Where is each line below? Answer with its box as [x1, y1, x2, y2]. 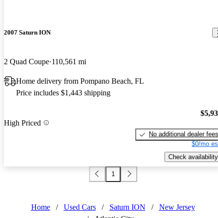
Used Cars [63, 202, 96, 211]
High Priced [4, 118, 41, 127]
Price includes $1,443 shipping [16, 88, 110, 97]
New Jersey [159, 202, 195, 211]
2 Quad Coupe [4, 57, 49, 66]
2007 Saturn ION [4, 29, 51, 36]
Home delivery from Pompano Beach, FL [16, 76, 144, 85]
